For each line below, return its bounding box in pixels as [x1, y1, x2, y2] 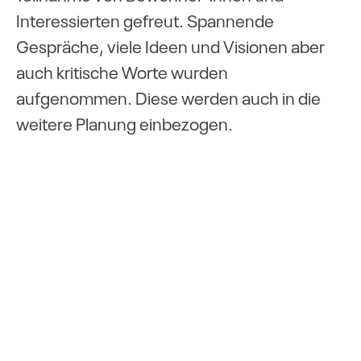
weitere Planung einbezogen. [16, 111, 233, 135]
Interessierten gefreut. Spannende [16, 8, 274, 31]
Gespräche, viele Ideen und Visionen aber [16, 34, 325, 57]
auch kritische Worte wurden [16, 60, 228, 83]
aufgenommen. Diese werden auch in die [16, 85, 321, 109]
